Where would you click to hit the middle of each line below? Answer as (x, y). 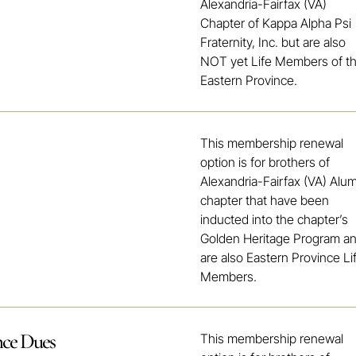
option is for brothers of (265, 162)
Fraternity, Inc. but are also (273, 42)
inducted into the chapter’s (275, 219)
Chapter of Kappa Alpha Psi (276, 23)
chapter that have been (265, 200)
